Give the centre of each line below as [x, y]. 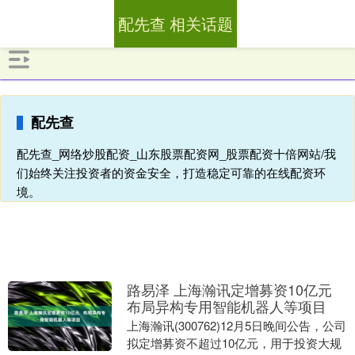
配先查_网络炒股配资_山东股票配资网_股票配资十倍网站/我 [176, 153]
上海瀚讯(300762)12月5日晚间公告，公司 [236, 325]
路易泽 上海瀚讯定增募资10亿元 [229, 289]
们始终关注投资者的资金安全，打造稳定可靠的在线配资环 [171, 172]
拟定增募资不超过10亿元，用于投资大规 [234, 343]
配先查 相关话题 [175, 23]
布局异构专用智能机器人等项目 [226, 306]
